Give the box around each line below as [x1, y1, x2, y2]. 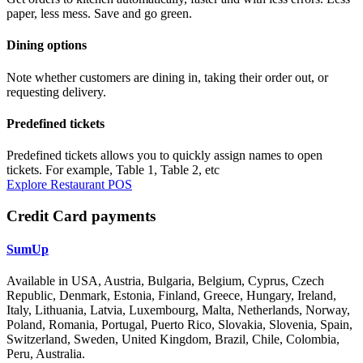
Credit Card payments [6, 207, 156, 224]
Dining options [6, 38, 87, 53]
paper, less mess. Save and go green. [6, 6, 192, 21]
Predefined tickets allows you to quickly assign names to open [6, 148, 322, 163]
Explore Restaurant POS [6, 177, 132, 192]
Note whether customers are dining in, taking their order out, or [6, 70, 328, 84]
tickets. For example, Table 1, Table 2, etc [6, 163, 220, 177]
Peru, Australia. [6, 347, 85, 361]
